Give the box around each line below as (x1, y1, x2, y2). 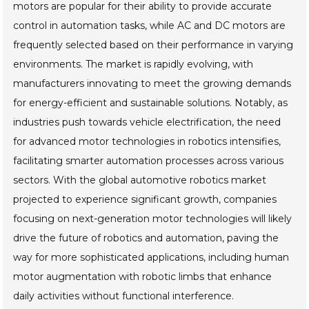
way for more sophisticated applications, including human (13, 251, 290, 264)
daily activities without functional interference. (13, 290, 235, 303)
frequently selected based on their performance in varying (13, 39, 294, 52)
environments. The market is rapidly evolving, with (13, 58, 254, 71)
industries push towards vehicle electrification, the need (13, 116, 281, 129)
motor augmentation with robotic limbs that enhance (13, 270, 272, 283)
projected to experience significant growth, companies (13, 193, 277, 206)
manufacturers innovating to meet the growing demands (13, 77, 292, 90)
